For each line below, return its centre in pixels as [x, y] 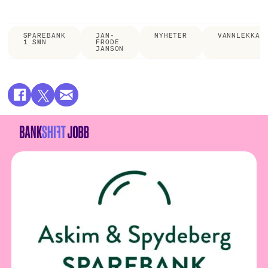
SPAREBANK [44, 36]
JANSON [110, 49]
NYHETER [171, 36]
